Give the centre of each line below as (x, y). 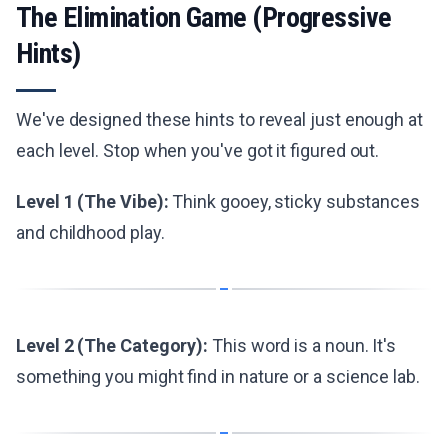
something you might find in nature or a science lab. (218, 376)
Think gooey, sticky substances (294, 201)
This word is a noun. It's (302, 345)
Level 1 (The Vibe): (92, 201)
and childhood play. (90, 232)
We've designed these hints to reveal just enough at (219, 119)
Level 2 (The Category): (112, 345)
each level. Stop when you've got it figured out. (198, 150)
